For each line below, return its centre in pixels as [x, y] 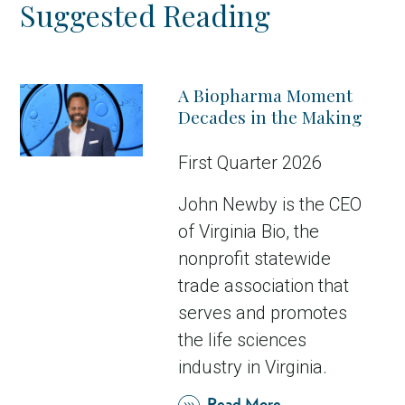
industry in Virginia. [252, 367]
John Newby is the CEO [269, 205]
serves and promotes [262, 313]
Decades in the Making [270, 117]
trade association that [263, 286]
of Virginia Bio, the [248, 232]
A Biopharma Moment [265, 95]
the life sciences [242, 340]
